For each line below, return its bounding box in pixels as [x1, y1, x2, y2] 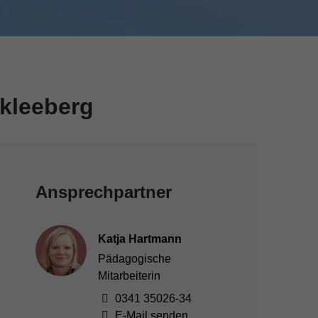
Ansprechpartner [35, 182, 172, 202]
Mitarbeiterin [97, 270, 160, 283]
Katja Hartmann [97, 233, 182, 246]
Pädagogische [97, 253, 171, 265]
